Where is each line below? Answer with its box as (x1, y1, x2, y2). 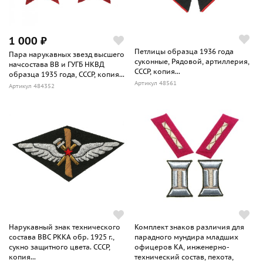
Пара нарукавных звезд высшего (9, 50, 124, 59)
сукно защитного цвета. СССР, (9, 242, 110, 252)
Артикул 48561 (134, 79, 177, 87)
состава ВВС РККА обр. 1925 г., (9, 232, 114, 242)
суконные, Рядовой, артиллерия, (134, 57, 249, 66)
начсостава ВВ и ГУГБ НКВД (9, 60, 104, 69)
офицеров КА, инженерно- (134, 242, 230, 252)
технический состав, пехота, (134, 252, 234, 262)
